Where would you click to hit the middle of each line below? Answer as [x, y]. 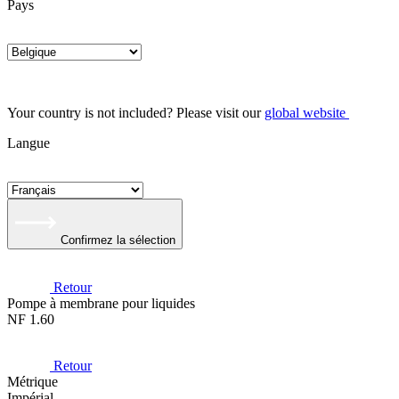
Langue [28, 143]
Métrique [33, 382]
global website [305, 113]
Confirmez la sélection [118, 240]
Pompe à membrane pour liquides [101, 303]
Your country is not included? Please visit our [136, 113]
